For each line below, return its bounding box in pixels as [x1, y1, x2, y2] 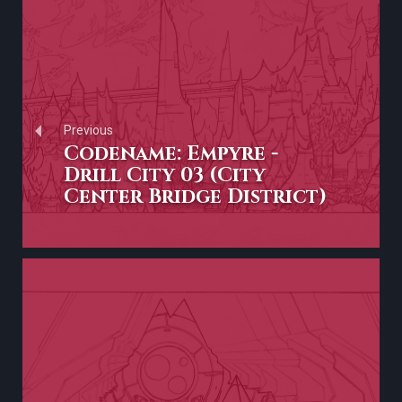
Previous [64, 122, 113, 137]
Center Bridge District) [64, 183, 327, 210]
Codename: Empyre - [64, 140, 278, 167]
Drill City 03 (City [64, 162, 266, 188]
